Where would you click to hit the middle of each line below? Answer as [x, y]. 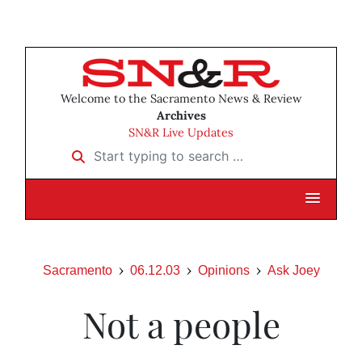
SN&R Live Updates [181, 133]
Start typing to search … [136, 151]
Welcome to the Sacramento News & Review [181, 99]
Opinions [223, 271]
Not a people [181, 324]
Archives [181, 116]
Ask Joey [293, 271]
